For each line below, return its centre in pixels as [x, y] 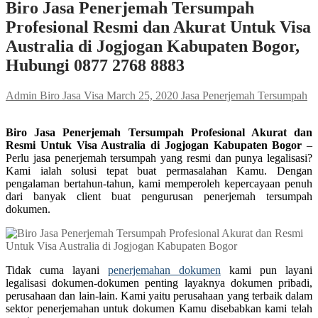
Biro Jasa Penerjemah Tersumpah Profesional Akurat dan [159, 132]
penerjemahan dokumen [164, 270]
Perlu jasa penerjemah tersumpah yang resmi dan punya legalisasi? [159, 158]
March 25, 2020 [142, 95]
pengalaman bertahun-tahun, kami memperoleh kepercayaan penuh [159, 183]
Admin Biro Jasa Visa [55, 95]
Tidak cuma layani [57, 270]
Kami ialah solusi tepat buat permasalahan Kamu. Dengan [159, 170]
